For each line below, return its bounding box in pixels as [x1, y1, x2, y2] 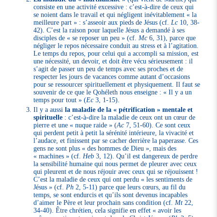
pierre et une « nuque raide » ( [33, 121, 117, 129]
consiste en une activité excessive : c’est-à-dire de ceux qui [33, 3, 194, 11]
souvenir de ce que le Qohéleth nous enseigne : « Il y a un [33, 88, 192, 96]
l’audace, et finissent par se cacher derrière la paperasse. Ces [33, 136, 199, 144]
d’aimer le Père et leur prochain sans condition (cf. [33, 198, 175, 206]
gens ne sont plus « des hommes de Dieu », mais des [33, 144, 177, 152]
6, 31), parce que [147, 34, 196, 42]
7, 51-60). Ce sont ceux [124, 121, 191, 129]
